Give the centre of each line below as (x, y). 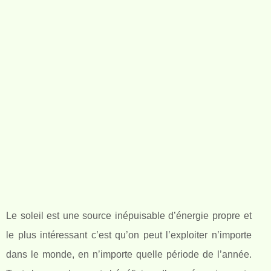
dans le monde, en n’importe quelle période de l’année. (129, 255)
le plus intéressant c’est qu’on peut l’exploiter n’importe (129, 235)
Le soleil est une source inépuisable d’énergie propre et (129, 216)
